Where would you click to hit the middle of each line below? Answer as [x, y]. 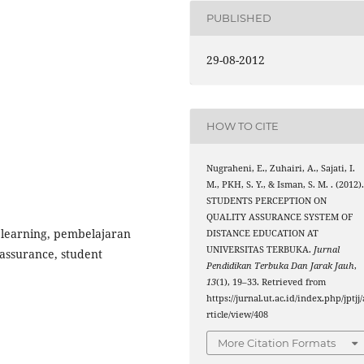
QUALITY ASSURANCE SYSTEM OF [280, 217]
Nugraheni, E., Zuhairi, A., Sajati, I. [281, 168]
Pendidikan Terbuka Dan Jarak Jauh [281, 265]
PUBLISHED [239, 18]
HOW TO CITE [243, 126]
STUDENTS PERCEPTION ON [267, 200]
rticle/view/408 [238, 314]
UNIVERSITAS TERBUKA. [260, 249]
